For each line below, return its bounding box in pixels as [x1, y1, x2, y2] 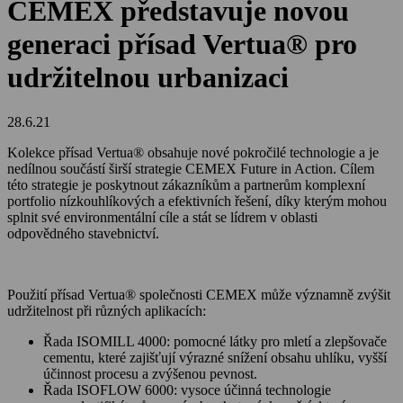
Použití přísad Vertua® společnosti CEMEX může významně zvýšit [7, 286, 390, 302]
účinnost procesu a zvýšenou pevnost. [43, 365, 257, 381]
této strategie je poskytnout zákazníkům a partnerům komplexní [7, 176, 365, 193]
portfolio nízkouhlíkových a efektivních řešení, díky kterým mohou [7, 193, 387, 209]
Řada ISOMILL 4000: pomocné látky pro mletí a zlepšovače [43, 333, 387, 349]
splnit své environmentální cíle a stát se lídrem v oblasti [7, 209, 318, 225]
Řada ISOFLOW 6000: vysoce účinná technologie [43, 381, 331, 398]
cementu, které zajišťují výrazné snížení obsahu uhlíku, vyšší [43, 349, 387, 365]
